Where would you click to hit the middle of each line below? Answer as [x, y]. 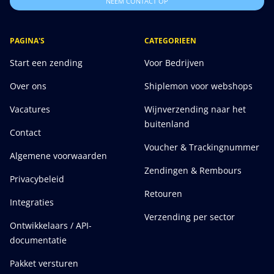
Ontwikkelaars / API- [51, 226]
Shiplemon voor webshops [198, 86]
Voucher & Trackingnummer [202, 147]
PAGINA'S [27, 41]
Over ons [28, 86]
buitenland [167, 124]
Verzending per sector [190, 217]
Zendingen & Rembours [193, 171]
